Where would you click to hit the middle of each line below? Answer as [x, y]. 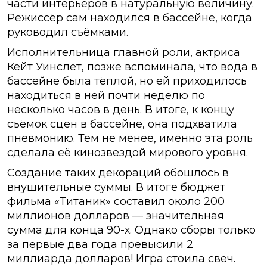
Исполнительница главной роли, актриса [124, 53]
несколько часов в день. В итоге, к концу [121, 110]
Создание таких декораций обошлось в [118, 173]
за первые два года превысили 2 [100, 245]
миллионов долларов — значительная [116, 216]
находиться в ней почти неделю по [106, 96]
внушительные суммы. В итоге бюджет [116, 187]
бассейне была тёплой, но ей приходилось [127, 81]
